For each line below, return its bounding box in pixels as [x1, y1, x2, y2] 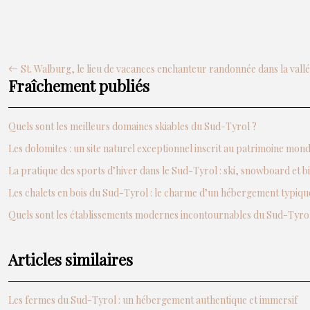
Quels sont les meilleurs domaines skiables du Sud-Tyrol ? [8, 120, 257, 133]
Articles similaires [8, 249, 133, 270]
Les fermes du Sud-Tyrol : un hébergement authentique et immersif [8, 293, 298, 307]
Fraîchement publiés [8, 75, 149, 96]
